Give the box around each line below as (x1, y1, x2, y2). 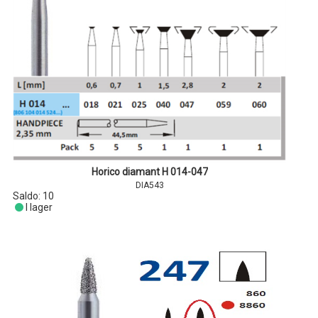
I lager (25, 202, 53, 213)
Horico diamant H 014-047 (91, 166, 208, 177)
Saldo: (13, 190, 43, 202)
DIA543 (135, 180, 164, 190)
